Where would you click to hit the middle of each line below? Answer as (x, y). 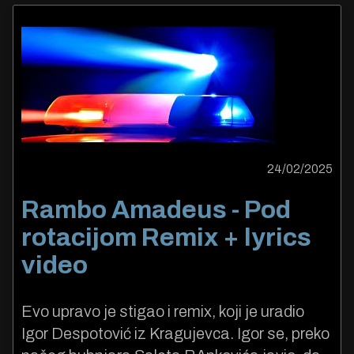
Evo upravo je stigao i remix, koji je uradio (163, 311)
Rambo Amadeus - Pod (156, 210)
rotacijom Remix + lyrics (166, 238)
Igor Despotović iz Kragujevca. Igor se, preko (175, 333)
